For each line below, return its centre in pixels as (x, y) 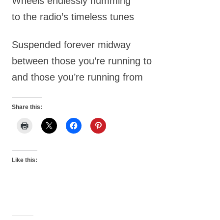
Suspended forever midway (71, 45)
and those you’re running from (77, 77)
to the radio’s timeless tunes (73, 17)
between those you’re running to (82, 61)
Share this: (27, 107)
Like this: (25, 160)
